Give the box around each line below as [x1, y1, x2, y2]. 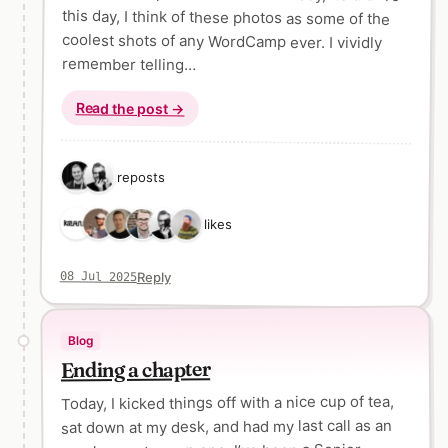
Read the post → [75, 98, 185, 118]
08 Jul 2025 [59, 268, 137, 284]
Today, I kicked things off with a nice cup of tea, [61, 391, 395, 414]
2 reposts [104, 168, 165, 185]
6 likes [192, 215, 233, 232]
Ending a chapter [60, 354, 211, 383]
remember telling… [61, 53, 197, 75]
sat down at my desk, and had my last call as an [61, 415, 393, 438]
